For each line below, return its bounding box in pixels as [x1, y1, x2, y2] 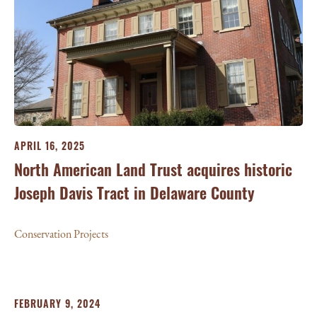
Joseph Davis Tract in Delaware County [14, 181, 255, 204]
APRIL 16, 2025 [14, 138, 85, 153]
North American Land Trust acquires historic [14, 158, 292, 180]
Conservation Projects [14, 226, 108, 241]
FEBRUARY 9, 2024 [14, 296, 100, 311]
